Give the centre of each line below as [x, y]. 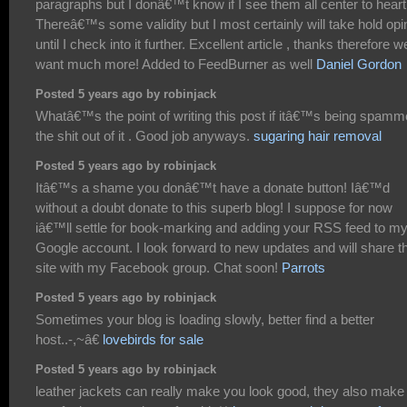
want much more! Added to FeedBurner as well [176, 64]
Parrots [303, 267]
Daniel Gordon [359, 64]
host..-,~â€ [69, 339]
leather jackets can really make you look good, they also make [220, 391]
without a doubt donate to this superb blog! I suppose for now [214, 207]
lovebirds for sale [153, 339]
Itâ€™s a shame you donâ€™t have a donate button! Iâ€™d [213, 187]
